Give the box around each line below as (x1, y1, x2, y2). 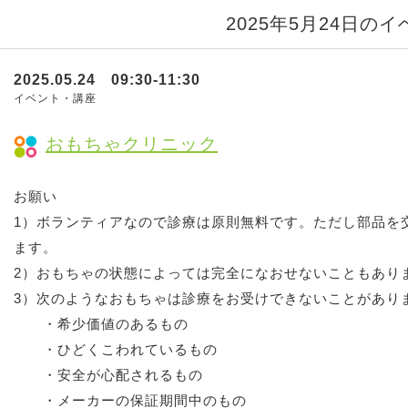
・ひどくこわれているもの (14, 342, 218, 357)
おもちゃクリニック (46, 134, 218, 154)
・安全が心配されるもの (14, 367, 218, 382)
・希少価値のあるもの (14, 316, 218, 331)
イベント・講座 (14, 92, 97, 105)
